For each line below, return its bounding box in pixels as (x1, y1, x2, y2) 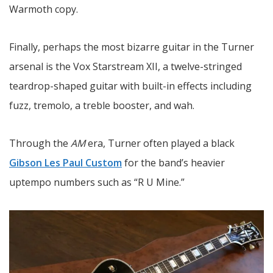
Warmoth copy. (9, 2, 78, 16)
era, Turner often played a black (85, 136, 235, 150)
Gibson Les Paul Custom (9, 155, 122, 169)
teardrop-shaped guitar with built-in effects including (9, 79, 252, 93)
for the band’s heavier (122, 155, 225, 169)
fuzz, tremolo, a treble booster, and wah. (9, 98, 194, 112)
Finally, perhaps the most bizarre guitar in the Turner (9, 40, 254, 54)
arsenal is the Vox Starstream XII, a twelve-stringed (9, 59, 242, 73)
